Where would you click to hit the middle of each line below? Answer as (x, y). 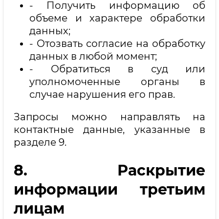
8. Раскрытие (109, 171)
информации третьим (109, 190)
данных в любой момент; (93, 56)
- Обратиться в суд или (117, 69)
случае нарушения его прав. (102, 95)
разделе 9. (40, 142)
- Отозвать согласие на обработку (117, 44)
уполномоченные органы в (117, 82)
